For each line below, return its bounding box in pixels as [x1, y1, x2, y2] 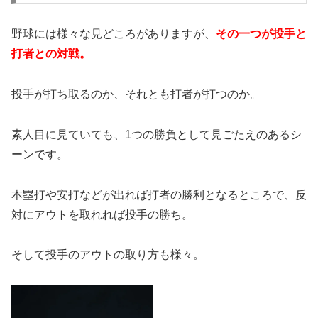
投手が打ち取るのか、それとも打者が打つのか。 [11, 88, 261, 100]
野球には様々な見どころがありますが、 [11, 28, 216, 40]
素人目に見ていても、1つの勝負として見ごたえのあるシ [11, 128, 302, 141]
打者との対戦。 [11, 48, 91, 60]
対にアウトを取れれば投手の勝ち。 [11, 208, 193, 221]
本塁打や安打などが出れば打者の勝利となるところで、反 [11, 188, 307, 201]
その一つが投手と [216, 28, 307, 40]
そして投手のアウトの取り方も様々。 [11, 248, 204, 261]
